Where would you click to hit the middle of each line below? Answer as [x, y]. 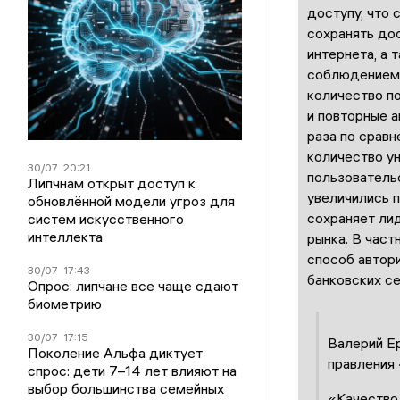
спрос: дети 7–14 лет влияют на [133, 371]
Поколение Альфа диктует [116, 353]
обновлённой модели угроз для [132, 201]
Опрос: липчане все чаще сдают [133, 286]
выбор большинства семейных [126, 389]
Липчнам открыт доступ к [112, 183]
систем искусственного [106, 219]
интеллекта [66, 237]
